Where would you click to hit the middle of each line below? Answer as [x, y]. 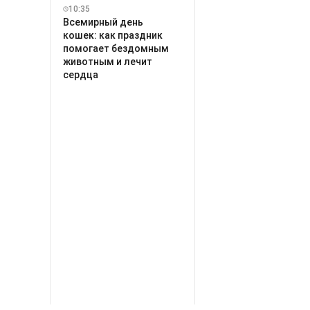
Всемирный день [103, 22]
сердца [81, 74]
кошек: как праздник [113, 35]
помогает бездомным [116, 48]
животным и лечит [108, 61]
